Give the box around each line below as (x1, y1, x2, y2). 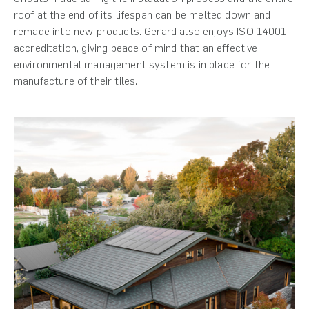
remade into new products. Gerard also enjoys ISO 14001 (14, 24, 287, 38)
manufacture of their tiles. (14, 74, 138, 88)
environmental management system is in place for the (14, 57, 270, 71)
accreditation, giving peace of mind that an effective (14, 41, 258, 54)
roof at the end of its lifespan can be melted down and (14, 8, 271, 21)
